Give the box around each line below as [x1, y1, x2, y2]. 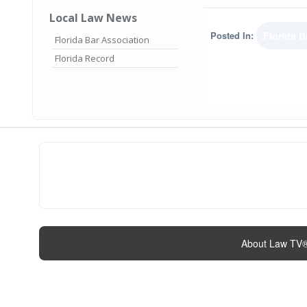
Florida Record [55, 51, 114, 64]
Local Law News [49, 10, 137, 25]
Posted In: [210, 29, 254, 42]
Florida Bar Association [55, 33, 149, 46]
